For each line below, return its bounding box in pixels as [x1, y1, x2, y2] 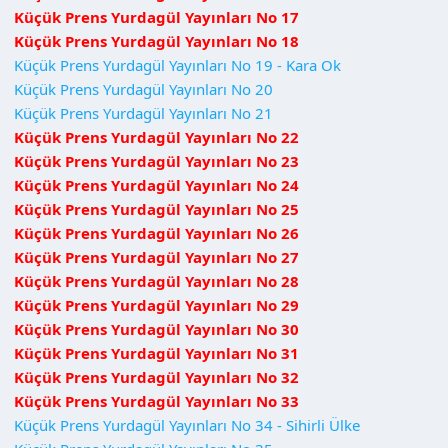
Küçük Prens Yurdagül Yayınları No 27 [14, 246, 299, 267]
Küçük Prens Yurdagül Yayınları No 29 [14, 294, 299, 315]
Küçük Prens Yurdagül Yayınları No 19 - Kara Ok [14, 54, 341, 75]
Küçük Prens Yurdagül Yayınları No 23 [14, 150, 299, 171]
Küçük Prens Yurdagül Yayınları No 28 [14, 270, 299, 291]
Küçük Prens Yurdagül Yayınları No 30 [14, 318, 299, 339]
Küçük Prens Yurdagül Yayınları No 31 [14, 342, 299, 363]
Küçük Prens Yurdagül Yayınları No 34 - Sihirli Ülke [14, 414, 360, 435]
